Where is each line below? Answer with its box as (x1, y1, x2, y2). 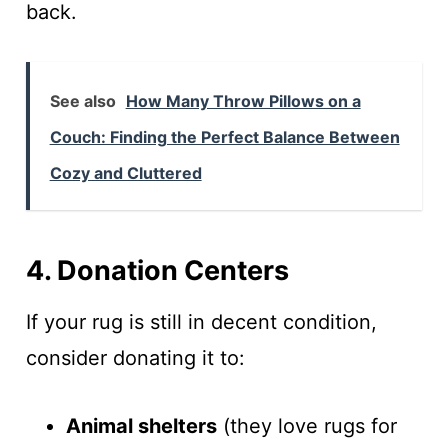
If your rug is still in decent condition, (25, 310, 377, 334)
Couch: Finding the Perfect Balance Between (49, 127, 400, 147)
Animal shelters (65, 414, 217, 438)
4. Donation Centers (25, 253, 289, 287)
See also (49, 91, 116, 111)
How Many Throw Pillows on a (125, 91, 361, 111)
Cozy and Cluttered (49, 163, 202, 183)
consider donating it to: (25, 346, 245, 370)
